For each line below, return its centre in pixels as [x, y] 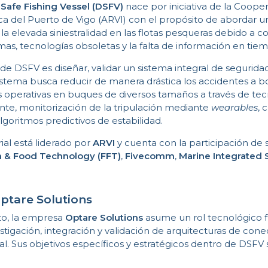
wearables [235, 107]
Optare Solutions [104, 217]
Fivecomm [150, 156]
